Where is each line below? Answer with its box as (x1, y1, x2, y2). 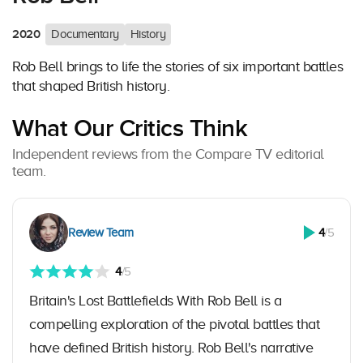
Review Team (68, 226, 134, 240)
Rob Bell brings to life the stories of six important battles (12, 58, 343, 75)
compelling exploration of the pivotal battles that (29, 316, 319, 333)
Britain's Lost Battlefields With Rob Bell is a (29, 293, 281, 310)
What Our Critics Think (12, 114, 247, 144)
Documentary (51, 28, 119, 41)
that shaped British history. (12, 78, 169, 95)
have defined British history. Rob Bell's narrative (29, 340, 313, 357)
